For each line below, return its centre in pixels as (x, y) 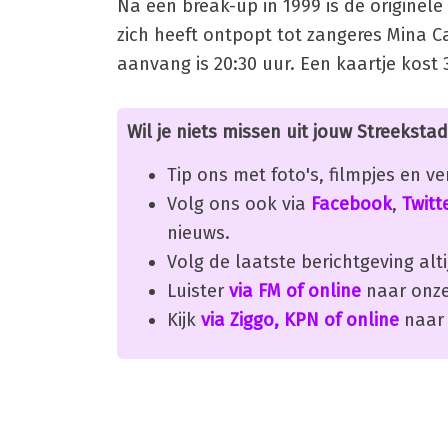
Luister (198, 290)
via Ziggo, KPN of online (300, 319)
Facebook (351, 203)
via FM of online (295, 290)
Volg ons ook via (239, 203)
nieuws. (198, 232)
